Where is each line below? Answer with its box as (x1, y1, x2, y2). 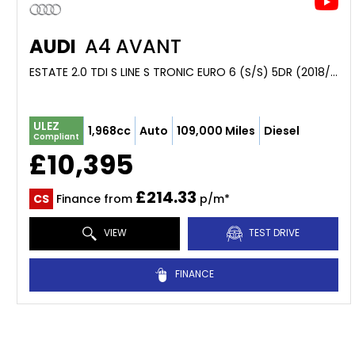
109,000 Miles (177, 122, 255, 139)
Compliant (33, 131, 79, 143)
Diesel (264, 122, 300, 139)
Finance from (53, 191, 136, 207)
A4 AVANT (80, 33, 181, 59)
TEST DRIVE (246, 226, 300, 240)
